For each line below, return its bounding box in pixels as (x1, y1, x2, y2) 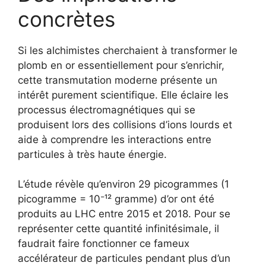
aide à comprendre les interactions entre (18, 133, 211, 145)
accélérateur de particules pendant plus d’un (18, 252, 230, 265)
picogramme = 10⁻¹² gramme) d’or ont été (18, 193, 214, 205)
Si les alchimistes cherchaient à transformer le (18, 44, 237, 56)
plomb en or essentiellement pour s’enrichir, (18, 59, 224, 71)
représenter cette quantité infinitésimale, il (18, 223, 219, 235)
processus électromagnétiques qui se (18, 103, 195, 116)
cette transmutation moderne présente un (18, 74, 217, 86)
